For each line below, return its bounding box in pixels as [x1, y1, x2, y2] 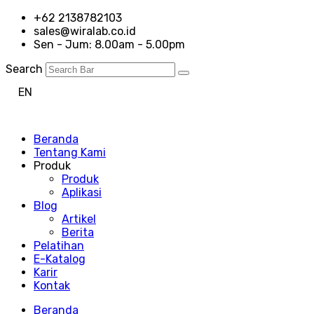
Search [6, 62, 43, 76]
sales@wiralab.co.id [34, 25, 136, 38]
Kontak [34, 278, 70, 292]
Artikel [62, 212, 96, 226]
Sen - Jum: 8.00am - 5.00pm [34, 38, 185, 51]
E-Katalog [34, 252, 86, 266]
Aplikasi [62, 185, 102, 199]
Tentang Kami [34, 145, 106, 159]
